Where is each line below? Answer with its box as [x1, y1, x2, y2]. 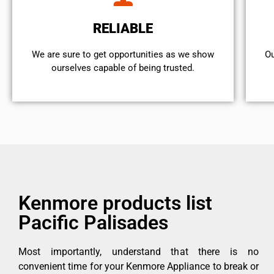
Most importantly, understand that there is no [18, 246, 259, 258]
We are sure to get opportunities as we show [32, 49, 215, 61]
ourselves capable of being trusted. [51, 62, 195, 74]
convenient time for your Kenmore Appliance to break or [18, 261, 259, 273]
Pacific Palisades [18, 211, 168, 235]
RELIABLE [93, 21, 154, 37]
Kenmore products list [18, 191, 212, 215]
